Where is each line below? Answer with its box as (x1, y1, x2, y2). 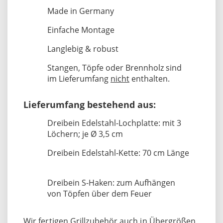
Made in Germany (47, 5, 114, 16)
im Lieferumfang (47, 73, 111, 84)
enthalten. (129, 73, 170, 84)
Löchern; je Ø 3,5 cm (47, 128, 125, 139)
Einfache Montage (47, 24, 114, 35)
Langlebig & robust (47, 43, 118, 54)
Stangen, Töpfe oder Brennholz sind (47, 62, 182, 73)
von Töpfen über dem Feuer (47, 188, 152, 199)
